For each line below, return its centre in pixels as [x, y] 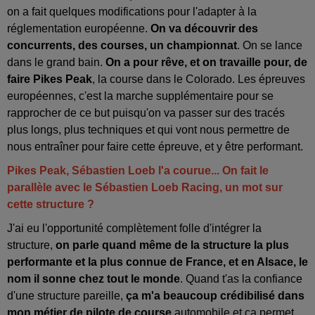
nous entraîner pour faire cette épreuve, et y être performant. [156, 146]
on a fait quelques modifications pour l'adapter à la [132, 11]
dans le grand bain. [56, 62]
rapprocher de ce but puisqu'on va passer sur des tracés [146, 112]
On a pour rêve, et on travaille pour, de [206, 62]
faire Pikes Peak [50, 79]
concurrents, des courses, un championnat [122, 45]
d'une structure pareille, [66, 295]
